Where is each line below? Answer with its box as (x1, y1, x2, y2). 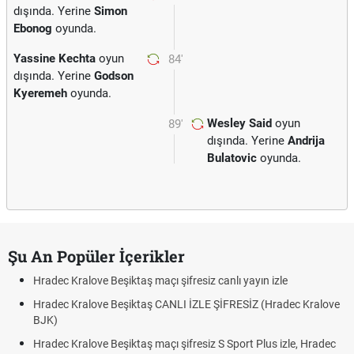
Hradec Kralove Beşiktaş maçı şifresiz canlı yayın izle (33, 274, 288, 287)
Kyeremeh (13, 86, 67, 100)
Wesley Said (207, 116, 272, 130)
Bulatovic (207, 151, 257, 165)
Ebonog (13, 21, 52, 36)
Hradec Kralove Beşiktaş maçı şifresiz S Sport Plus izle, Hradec (33, 337, 336, 350)
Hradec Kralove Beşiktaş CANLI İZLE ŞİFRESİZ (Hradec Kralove (33, 298, 340, 311)
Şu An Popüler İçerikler (8, 246, 185, 266)
